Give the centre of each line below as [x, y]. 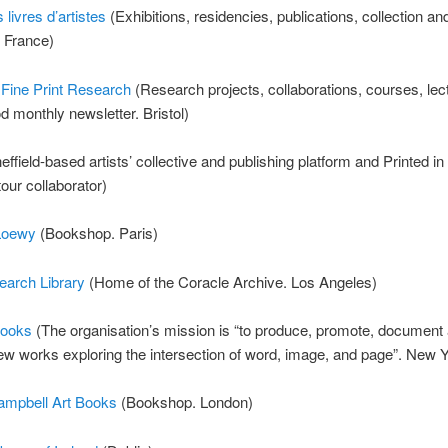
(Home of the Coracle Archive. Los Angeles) [230, 281]
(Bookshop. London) [184, 402]
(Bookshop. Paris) [96, 233]
